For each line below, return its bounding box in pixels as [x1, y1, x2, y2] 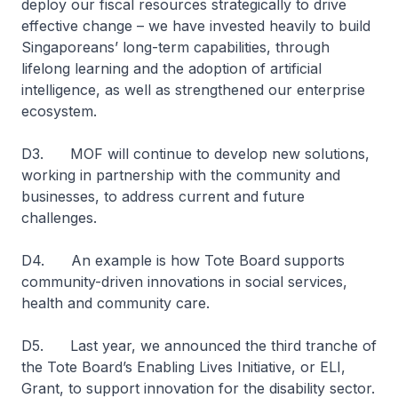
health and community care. [21, 294, 210, 312]
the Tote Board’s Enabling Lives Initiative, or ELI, [21, 358, 346, 376]
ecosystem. [21, 102, 97, 120]
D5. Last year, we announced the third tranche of [21, 337, 377, 354]
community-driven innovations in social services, [21, 273, 347, 291]
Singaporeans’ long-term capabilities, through [21, 38, 330, 56]
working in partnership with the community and [21, 166, 340, 184]
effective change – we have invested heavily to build [21, 17, 370, 35]
